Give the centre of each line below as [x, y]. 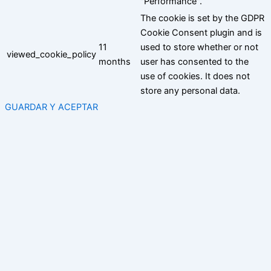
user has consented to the [194, 61]
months [115, 61]
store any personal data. [190, 90]
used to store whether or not [199, 47]
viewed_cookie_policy [51, 54]
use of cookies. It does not [195, 76]
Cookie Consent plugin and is [201, 32]
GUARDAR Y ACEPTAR [51, 107]
